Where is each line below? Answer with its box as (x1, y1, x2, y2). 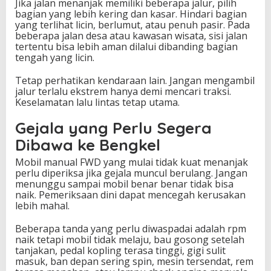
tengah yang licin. (15, 51, 94, 65)
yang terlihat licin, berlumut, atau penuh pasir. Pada (15, 18, 250, 32)
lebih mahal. (15, 199, 70, 213)
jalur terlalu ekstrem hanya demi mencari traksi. (15, 85, 231, 99)
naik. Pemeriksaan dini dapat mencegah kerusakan (15, 188, 246, 202)
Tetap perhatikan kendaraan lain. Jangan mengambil (15, 74, 255, 88)
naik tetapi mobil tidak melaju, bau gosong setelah (15, 233, 244, 247)
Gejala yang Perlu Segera (15, 118, 212, 139)
